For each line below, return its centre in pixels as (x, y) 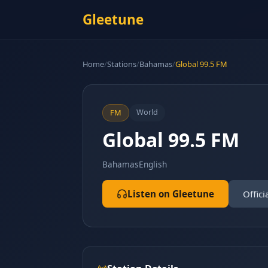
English (153, 164)
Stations (122, 64)
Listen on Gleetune (171, 194)
